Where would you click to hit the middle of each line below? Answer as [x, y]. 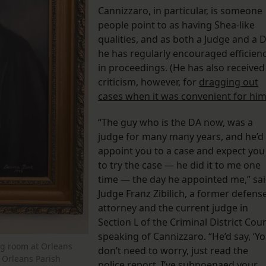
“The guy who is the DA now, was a [175, 123]
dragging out [229, 82]
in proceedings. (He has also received [181, 68]
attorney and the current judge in [173, 208]
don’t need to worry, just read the [173, 251]
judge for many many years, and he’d [181, 137]
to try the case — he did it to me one [179, 165]
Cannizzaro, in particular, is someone [180, 11]
